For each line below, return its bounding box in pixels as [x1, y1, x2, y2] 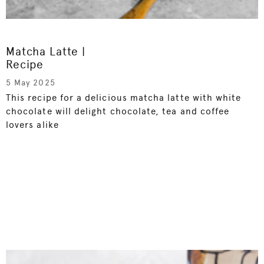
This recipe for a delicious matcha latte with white [6, 92, 242, 103]
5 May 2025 [6, 77, 55, 87]
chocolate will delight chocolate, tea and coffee [6, 105, 230, 117]
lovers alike [6, 119, 59, 130]
